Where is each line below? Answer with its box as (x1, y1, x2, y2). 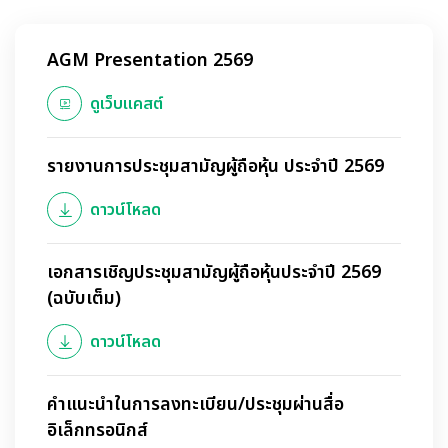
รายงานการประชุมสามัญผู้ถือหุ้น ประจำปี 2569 (47, 153, 384, 180)
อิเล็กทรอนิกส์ (47, 417, 148, 444)
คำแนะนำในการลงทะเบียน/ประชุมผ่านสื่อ (47, 391, 344, 418)
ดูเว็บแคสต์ (90, 91, 163, 116)
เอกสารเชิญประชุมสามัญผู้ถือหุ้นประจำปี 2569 (47, 259, 381, 286)
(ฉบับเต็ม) (47, 285, 121, 312)
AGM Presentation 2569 (47, 47, 253, 74)
